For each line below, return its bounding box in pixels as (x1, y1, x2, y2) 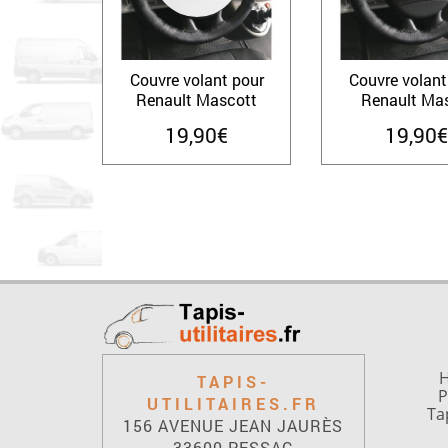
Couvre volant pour (129, 68, 264, 90)
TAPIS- (196, 370, 270, 392)
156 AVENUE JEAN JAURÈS (123, 414, 344, 436)
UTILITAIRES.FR (146, 392, 320, 414)
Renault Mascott (136, 88, 258, 110)
